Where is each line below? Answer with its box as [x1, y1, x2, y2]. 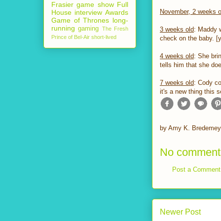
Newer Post [160, 208, 201, 217]
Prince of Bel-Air [51, 34, 90, 40]
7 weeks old [160, 79, 194, 87]
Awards [105, 8, 128, 16]
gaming [78, 25, 99, 32]
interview [74, 8, 102, 16]
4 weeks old [160, 52, 194, 60]
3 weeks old [160, 26, 194, 34]
